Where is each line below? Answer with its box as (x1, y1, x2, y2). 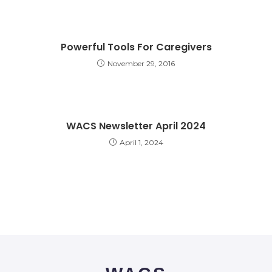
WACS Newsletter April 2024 (66, 118, 206, 133)
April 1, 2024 (119, 137, 163, 147)
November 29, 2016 (107, 58, 175, 68)
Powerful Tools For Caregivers (60, 39, 212, 54)
